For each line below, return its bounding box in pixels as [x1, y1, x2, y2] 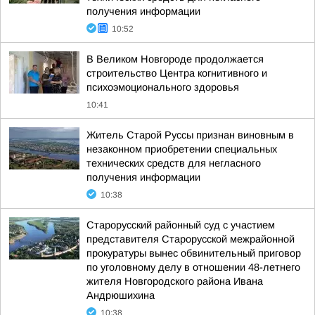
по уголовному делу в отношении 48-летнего [86, 262, 300, 273]
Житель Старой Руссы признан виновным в [86, 129, 294, 141]
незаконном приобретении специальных [86, 143, 277, 155]
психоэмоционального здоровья [86, 82, 239, 93]
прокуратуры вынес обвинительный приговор [86, 247, 301, 259]
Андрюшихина [86, 290, 155, 301]
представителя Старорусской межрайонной [86, 233, 295, 245]
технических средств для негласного [86, 157, 261, 169]
